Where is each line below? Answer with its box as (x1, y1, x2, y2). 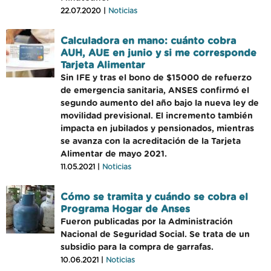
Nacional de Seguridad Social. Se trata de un (60, 230, 250, 239)
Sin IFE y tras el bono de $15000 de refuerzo (60, 74, 252, 82)
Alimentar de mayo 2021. (60, 150, 167, 158)
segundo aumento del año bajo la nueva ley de (60, 99, 259, 108)
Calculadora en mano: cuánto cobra (60, 36, 236, 46)
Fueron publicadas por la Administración (60, 218, 233, 226)
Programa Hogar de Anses (60, 204, 190, 214)
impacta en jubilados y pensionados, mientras (60, 125, 254, 133)
